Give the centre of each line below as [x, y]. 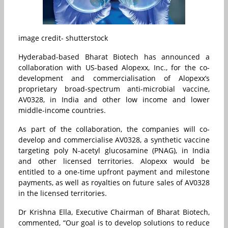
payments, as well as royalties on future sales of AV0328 [114, 183]
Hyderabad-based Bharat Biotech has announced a [114, 57]
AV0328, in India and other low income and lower [114, 100]
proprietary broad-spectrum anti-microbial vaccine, [114, 89]
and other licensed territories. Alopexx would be [114, 161]
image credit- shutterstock [63, 38]
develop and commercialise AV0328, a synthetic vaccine [114, 140]
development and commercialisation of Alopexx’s [114, 78]
